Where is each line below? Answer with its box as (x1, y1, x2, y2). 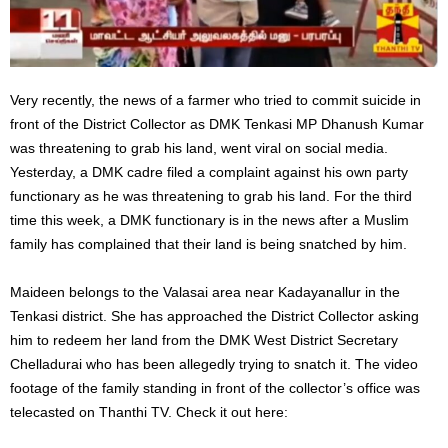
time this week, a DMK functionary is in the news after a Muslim (10, 211, 409, 228)
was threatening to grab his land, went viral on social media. (10, 139, 388, 156)
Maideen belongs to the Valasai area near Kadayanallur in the (10, 283, 400, 300)
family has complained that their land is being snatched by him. (10, 235, 407, 252)
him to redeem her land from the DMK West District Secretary (10, 331, 398, 348)
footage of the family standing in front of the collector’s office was (10, 379, 420, 396)
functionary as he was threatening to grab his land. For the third (10, 187, 412, 204)
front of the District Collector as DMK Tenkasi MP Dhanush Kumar (10, 115, 424, 132)
